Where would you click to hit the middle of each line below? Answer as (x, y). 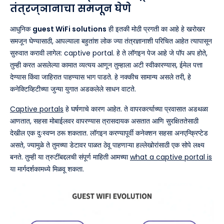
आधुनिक (21, 29)
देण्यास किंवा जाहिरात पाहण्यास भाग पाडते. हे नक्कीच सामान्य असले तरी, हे (100, 77)
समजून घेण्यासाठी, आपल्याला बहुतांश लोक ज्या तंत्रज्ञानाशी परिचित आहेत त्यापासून (111, 41)
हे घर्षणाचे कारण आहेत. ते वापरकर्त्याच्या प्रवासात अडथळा (136, 109)
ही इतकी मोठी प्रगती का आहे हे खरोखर (156, 29)
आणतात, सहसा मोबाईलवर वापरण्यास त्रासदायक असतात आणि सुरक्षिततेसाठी (104, 121)
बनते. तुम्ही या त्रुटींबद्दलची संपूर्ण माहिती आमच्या (70, 157)
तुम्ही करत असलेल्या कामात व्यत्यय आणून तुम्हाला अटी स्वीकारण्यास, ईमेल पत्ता (106, 65)
